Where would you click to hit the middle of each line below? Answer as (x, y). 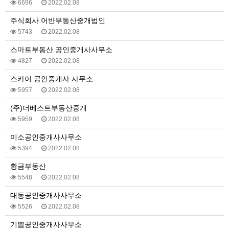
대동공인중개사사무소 (46, 195)
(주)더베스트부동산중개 (49, 108)
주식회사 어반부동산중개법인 (58, 20)
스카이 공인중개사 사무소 (52, 79)
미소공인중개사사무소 (46, 137)
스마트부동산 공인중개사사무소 (61, 50)
